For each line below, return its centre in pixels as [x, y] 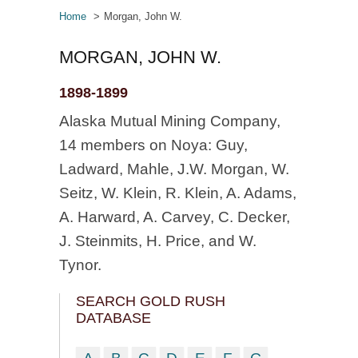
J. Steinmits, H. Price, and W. [158, 241]
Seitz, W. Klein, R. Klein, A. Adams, [178, 193]
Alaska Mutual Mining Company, [170, 121]
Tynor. [80, 265]
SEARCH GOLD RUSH [151, 301]
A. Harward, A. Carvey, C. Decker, [175, 217]
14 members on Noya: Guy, [153, 145]
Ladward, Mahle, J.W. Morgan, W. [174, 169]
